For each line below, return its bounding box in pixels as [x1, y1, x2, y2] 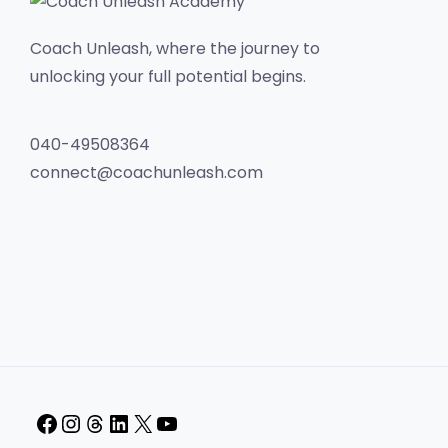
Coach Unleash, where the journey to [30, 37, 320, 60]
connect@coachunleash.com [30, 161, 263, 184]
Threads [106, 413, 171, 436]
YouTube [178, 413, 246, 436]
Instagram [82, 413, 164, 436]
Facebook [58, 413, 137, 436]
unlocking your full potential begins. [30, 65, 306, 88]
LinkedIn [130, 413, 193, 436]
